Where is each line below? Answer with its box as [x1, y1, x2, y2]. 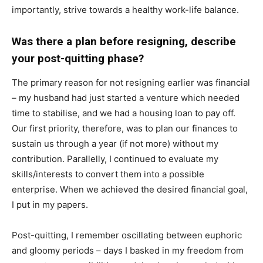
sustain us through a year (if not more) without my [12, 138, 218, 150]
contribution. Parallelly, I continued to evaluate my [12, 153, 218, 165]
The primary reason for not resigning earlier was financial [12, 77, 250, 89]
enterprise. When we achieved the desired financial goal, [12, 184, 248, 195]
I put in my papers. [12, 199, 88, 211]
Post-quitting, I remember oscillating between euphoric [12, 230, 242, 241]
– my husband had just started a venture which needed [12, 92, 240, 104]
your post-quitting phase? [12, 52, 144, 66]
